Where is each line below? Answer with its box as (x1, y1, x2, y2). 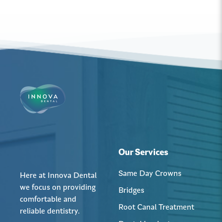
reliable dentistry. (20, 208, 82, 216)
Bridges (118, 187, 144, 195)
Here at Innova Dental (20, 172, 97, 180)
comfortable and (20, 196, 76, 204)
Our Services (118, 149, 168, 158)
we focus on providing (20, 184, 96, 192)
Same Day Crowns (118, 170, 181, 178)
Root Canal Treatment (118, 204, 194, 212)
